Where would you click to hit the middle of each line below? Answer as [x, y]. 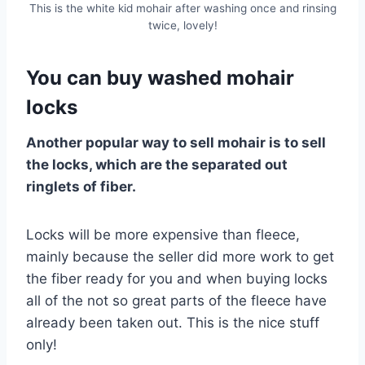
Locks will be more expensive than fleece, [163, 234]
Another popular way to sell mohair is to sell [176, 142]
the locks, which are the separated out [157, 164]
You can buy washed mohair [160, 77]
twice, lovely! [182, 25]
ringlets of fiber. [81, 186]
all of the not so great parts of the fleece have [176, 300]
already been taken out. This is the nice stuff [173, 322]
